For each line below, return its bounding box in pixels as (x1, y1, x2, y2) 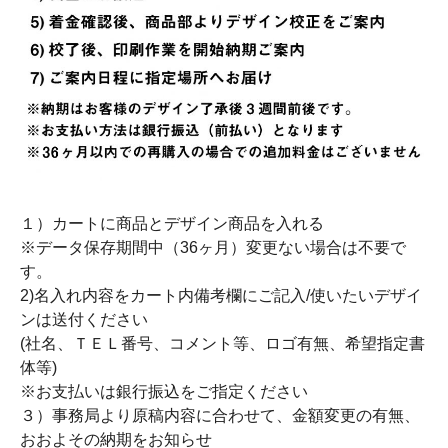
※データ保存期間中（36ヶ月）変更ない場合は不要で (20, 239, 406, 256)
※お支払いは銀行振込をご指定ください (20, 383, 308, 400)
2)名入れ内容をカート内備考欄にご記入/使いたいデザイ (20, 287, 422, 304)
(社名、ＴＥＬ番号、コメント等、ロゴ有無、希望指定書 (20, 335, 425, 352)
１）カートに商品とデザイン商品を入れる (20, 215, 324, 232)
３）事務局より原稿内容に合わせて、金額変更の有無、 (20, 407, 420, 424)
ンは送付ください (20, 311, 148, 328)
